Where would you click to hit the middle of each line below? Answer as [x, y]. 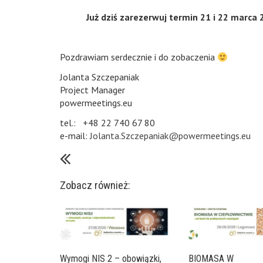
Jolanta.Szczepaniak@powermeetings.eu [170, 136]
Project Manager [92, 90]
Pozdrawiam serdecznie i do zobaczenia [139, 57]
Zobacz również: [95, 185]
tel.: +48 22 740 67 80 [107, 123]
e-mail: [75, 136]
